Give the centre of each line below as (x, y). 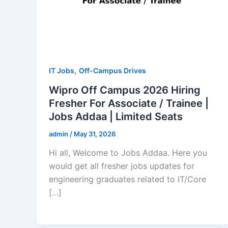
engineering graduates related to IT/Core (127, 179)
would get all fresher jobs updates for (122, 166)
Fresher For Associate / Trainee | (129, 103)
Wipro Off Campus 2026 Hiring (125, 90)
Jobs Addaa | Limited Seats (116, 116)
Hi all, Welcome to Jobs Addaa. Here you (128, 153)
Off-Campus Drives (112, 70)
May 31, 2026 (95, 134)
